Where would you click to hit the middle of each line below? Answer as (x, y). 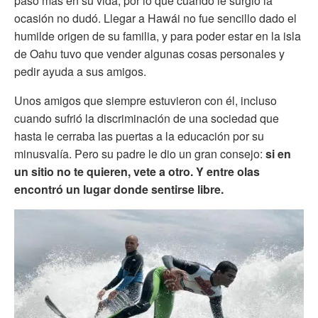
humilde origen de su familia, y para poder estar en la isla (158, 35)
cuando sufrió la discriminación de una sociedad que (147, 118)
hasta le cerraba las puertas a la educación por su (139, 136)
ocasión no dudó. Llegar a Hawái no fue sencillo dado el (155, 18)
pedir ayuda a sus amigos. (80, 71)
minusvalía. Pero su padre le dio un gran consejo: (140, 153)
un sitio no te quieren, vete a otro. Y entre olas (137, 171)
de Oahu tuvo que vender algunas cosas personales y (149, 53)
